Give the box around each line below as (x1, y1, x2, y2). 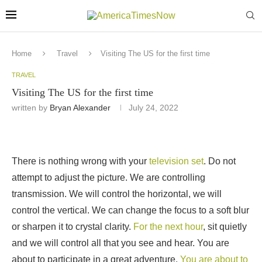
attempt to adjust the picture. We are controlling (12, 173, 205, 182)
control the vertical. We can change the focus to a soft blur (12, 205, 249, 215)
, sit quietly (203, 222, 247, 232)
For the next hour (133, 222, 203, 232)
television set (149, 156, 204, 166)
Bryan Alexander (50, 103, 111, 112)
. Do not (204, 156, 236, 166)
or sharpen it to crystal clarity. (12, 222, 133, 232)
